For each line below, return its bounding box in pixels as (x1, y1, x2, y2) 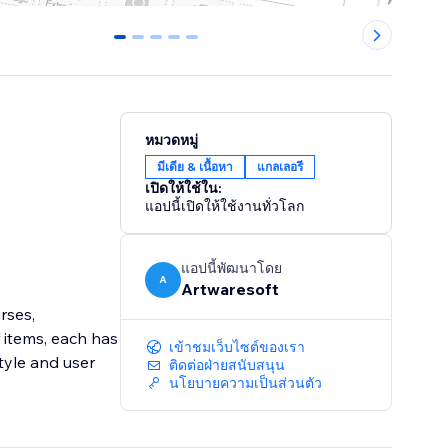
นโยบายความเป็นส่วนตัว (169, 374, 323, 393)
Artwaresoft (181, 279, 280, 300)
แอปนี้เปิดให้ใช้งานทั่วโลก (145, 197, 305, 216)
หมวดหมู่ (145, 131, 199, 150)
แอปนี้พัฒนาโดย (181, 259, 283, 278)
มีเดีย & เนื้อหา (157, 159, 234, 175)
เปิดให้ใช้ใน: (145, 179, 223, 198)
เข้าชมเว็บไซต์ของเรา (169, 338, 306, 357)
